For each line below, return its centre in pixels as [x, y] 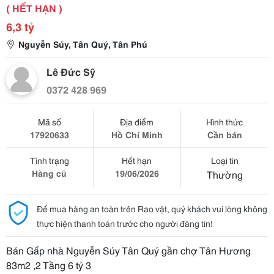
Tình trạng [49, 160]
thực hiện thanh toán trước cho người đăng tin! [125, 223]
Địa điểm [137, 122]
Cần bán [224, 135]
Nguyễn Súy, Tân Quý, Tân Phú [83, 44]
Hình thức [225, 122]
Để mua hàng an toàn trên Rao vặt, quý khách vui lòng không [152, 209]
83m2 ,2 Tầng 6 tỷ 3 [49, 265]
